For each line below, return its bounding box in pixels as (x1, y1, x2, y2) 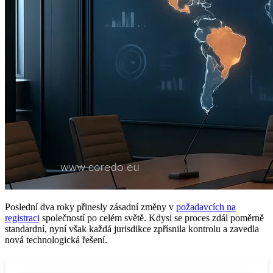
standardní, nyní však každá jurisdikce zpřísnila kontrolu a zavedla (5, 223, 259, 234)
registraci (5, 212, 40, 223)
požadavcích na (176, 201, 236, 212)
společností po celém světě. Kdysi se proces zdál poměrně (40, 212, 264, 223)
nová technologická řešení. (5, 234, 107, 245)
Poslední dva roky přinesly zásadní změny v (5, 201, 176, 212)
